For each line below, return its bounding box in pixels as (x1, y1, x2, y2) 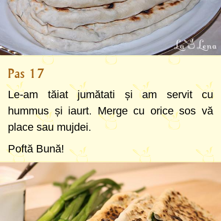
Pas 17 (8, 66, 44, 81)
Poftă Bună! (8, 143, 64, 155)
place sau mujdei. (8, 121, 91, 133)
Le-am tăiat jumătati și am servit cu (8, 88, 213, 101)
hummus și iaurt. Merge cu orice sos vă (8, 105, 213, 117)
